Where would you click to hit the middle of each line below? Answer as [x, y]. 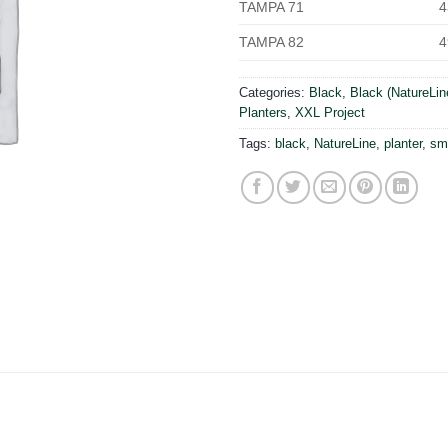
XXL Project [330, 112]
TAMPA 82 [271, 41]
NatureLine [345, 143]
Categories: [274, 92]
